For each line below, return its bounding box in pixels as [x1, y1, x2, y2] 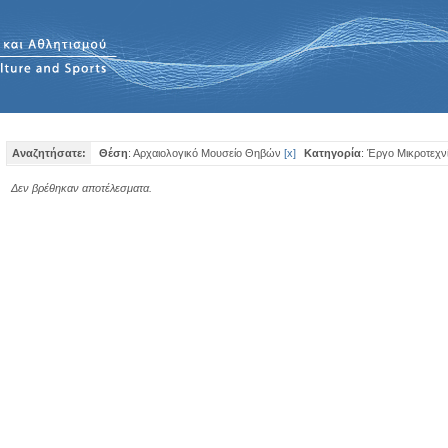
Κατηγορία [304, 147, 361, 159]
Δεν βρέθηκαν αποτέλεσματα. [11, 182, 152, 194]
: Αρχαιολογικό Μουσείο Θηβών [128, 147, 281, 159]
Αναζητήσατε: [12, 147, 86, 159]
